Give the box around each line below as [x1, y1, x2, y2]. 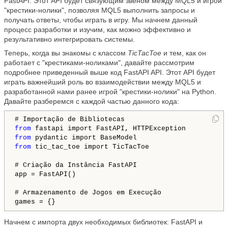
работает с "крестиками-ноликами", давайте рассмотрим [4, 59, 194, 67]
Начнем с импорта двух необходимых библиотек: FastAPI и [4, 218, 203, 226]
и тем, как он [161, 49, 206, 58]
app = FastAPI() [15, 170, 76, 179]
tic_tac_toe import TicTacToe [31, 143, 149, 151]
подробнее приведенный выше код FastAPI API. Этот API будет [4, 68, 215, 77]
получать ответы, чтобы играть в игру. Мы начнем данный [4, 16, 197, 24]
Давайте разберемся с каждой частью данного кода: [4, 97, 179, 106]
